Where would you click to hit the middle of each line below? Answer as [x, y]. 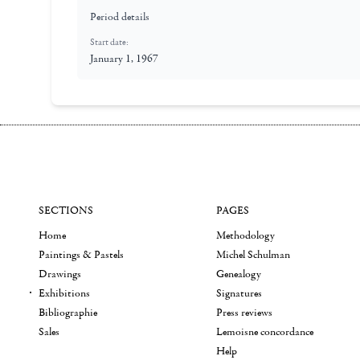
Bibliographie [68, 313]
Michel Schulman [254, 255]
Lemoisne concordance [265, 332]
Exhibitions [64, 293]
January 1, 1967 [124, 59]
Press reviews [245, 313]
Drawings [60, 274]
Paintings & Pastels [81, 255]
